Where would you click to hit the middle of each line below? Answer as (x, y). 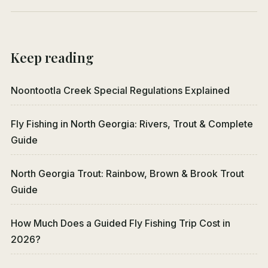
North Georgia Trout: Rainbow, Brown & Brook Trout (127, 174)
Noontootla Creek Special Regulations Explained (120, 91)
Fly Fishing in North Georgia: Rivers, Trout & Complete (132, 124)
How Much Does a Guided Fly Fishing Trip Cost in (121, 223)
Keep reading (52, 58)
